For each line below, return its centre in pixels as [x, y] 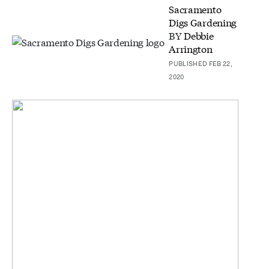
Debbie [199, 35]
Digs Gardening [203, 22]
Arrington [191, 48]
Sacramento [195, 8]
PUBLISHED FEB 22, [201, 63]
